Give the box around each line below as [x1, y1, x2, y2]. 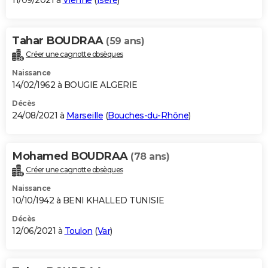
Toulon [64, 225, 93, 236]
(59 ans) [106, 35, 144, 47]
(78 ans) [130, 151, 169, 163]
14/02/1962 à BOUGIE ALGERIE [12, 80, 138, 91]
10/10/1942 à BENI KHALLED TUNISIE [12, 194, 165, 206]
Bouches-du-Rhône [108, 110, 188, 121]
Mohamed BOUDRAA [12, 150, 130, 163]
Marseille [66, 110, 103, 121]
